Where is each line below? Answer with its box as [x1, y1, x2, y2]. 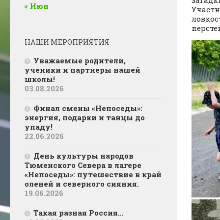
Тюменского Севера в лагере [25, 160, 141, 170]
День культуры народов [33, 151, 134, 161]
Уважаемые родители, [33, 55, 126, 66]
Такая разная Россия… [33, 208, 124, 218]
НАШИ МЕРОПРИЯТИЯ [25, 37, 110, 47]
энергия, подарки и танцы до [25, 112, 145, 123]
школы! [25, 74, 57, 84]
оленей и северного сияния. [25, 179, 139, 189]
